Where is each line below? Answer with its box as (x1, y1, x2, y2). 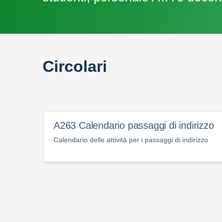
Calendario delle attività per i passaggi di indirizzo (54, 136, 208, 144)
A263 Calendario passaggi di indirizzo (54, 120, 214, 131)
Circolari (43, 57, 107, 75)
